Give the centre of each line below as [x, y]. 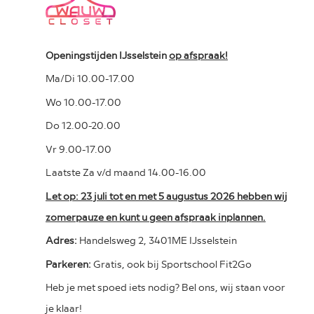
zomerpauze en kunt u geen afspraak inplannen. [156, 216]
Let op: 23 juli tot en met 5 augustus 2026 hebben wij [166, 195]
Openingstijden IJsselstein [107, 54]
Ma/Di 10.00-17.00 [90, 78]
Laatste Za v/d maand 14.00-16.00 [126, 172]
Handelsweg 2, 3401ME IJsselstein [158, 240]
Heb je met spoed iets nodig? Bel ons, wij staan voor [165, 287]
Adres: [62, 240]
